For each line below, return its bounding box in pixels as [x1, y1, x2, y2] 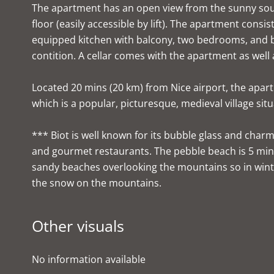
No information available [32, 253, 146, 266]
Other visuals [32, 215, 124, 236]
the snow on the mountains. [32, 176, 161, 190]
